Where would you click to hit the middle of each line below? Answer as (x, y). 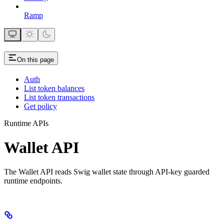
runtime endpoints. (33, 181)
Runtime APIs (26, 123)
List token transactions (59, 97)
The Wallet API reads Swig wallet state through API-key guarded (107, 172)
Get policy (40, 106)
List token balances (54, 88)
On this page (35, 59)
